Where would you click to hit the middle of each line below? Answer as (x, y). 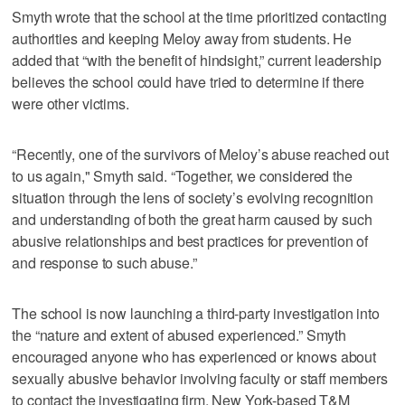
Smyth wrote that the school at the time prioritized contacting (199, 16)
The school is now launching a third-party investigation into (196, 313)
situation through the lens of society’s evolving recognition (193, 197)
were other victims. (71, 103)
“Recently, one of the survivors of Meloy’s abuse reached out (200, 154)
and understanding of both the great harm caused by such (192, 219)
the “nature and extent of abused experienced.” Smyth (179, 334)
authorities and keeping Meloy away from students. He (182, 38)
